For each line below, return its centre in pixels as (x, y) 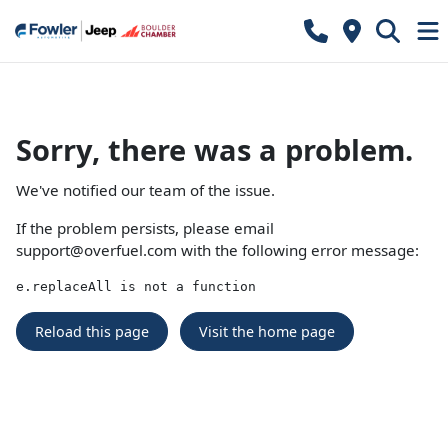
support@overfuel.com (96, 250)
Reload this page (92, 331)
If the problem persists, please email (145, 228)
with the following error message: (298, 250)
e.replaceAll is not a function (136, 286)
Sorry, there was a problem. (214, 149)
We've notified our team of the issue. (145, 190)
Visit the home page (267, 331)
